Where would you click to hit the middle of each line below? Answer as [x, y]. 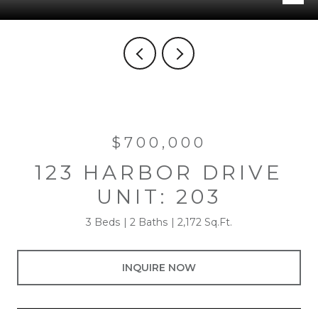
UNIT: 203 [159, 197]
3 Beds [103, 222]
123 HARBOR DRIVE [159, 172]
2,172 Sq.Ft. [205, 222]
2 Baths [149, 222]
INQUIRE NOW [159, 267]
